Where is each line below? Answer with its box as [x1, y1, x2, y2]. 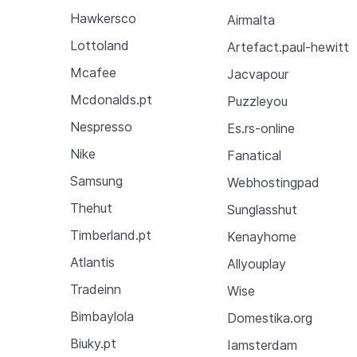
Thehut [70, 200, 112, 216]
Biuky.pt [70, 335, 116, 351]
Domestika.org [227, 309, 313, 326]
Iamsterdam [227, 336, 298, 353]
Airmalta [227, 11, 276, 28]
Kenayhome [227, 228, 297, 245]
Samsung [70, 173, 123, 189]
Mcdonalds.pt [70, 92, 152, 108]
